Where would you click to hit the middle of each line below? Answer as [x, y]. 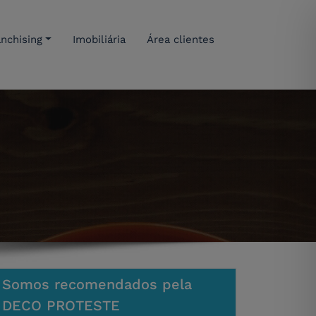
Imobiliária [99, 39]
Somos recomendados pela [97, 285]
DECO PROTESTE [61, 306]
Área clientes [181, 39]
